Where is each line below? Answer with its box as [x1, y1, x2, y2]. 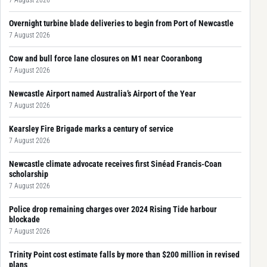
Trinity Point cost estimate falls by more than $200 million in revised [9, 249, 240, 259]
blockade [9, 214, 40, 224]
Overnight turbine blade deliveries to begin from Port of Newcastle [9, 18, 234, 28]
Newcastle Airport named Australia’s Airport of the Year [9, 88, 196, 98]
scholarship [9, 169, 48, 179]
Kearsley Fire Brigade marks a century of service [9, 123, 173, 133]
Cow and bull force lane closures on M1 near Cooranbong [9, 53, 202, 63]
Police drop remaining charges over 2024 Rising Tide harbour [9, 204, 217, 214]
